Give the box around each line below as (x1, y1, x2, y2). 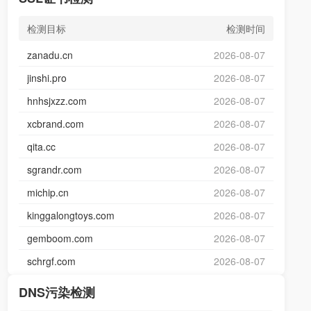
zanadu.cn (27, 48, 74, 62)
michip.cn (27, 185, 69, 199)
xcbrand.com (27, 117, 85, 131)
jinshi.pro (27, 71, 67, 85)
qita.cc (27, 140, 56, 153)
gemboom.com (27, 231, 94, 245)
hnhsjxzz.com (27, 94, 87, 108)
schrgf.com (27, 254, 76, 268)
